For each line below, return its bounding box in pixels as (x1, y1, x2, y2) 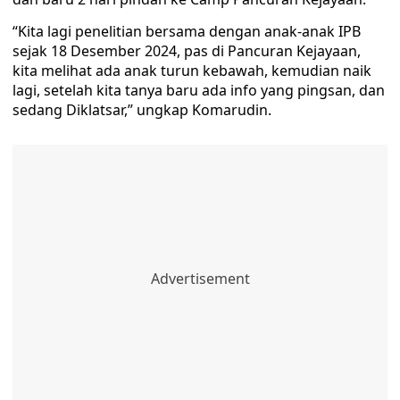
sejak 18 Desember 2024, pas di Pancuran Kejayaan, (12, 41, 361, 61)
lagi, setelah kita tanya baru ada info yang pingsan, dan (12, 80, 385, 100)
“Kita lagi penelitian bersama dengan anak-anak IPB (12, 21, 361, 41)
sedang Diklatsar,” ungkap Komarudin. (12, 100, 271, 120)
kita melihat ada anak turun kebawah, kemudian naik (12, 61, 371, 80)
